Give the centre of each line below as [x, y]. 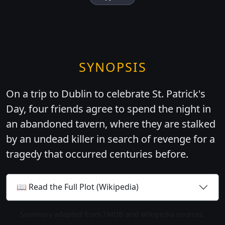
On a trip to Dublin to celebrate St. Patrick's [106, 93]
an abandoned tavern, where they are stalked [111, 124]
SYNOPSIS [113, 67]
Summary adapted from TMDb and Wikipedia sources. [113, 214]
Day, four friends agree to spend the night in [108, 108]
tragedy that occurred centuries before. [97, 154]
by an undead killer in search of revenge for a [110, 139]
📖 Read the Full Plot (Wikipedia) [78, 187]
